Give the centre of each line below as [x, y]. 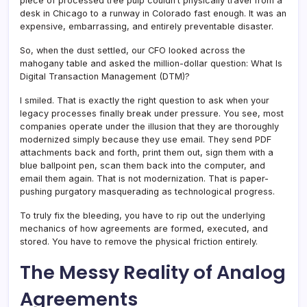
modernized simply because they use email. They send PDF [146, 139]
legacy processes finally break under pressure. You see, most [152, 113]
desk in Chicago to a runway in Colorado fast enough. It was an [153, 13]
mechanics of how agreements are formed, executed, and [144, 228]
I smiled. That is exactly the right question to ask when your [145, 100]
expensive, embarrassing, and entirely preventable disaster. [147, 26]
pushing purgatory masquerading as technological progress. [147, 191]
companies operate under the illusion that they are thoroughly [149, 126]
